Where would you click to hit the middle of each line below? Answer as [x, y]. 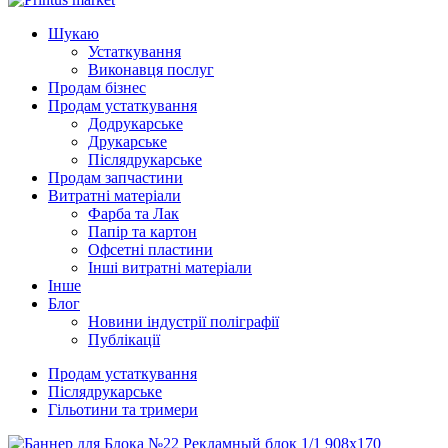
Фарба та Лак [133, 213]
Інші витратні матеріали [170, 267]
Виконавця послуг [151, 69]
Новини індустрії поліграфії [183, 321]
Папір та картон [142, 231]
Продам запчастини [115, 177]
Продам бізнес [97, 87]
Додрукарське [135, 123]
